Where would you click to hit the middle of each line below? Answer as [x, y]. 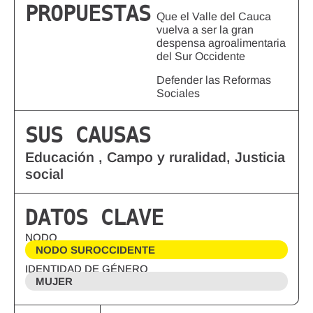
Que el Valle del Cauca [214, 17]
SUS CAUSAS [88, 136]
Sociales [178, 94]
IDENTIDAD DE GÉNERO [87, 269]
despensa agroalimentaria [221, 43]
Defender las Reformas [214, 80]
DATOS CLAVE [94, 218]
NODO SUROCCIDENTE [95, 250]
